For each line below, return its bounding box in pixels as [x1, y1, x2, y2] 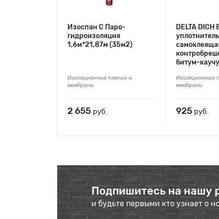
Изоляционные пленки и [67, 75, 132, 81]
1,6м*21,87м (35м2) [67, 41, 132, 49]
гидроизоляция [67, 32, 120, 40]
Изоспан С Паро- [67, 23, 126, 31]
